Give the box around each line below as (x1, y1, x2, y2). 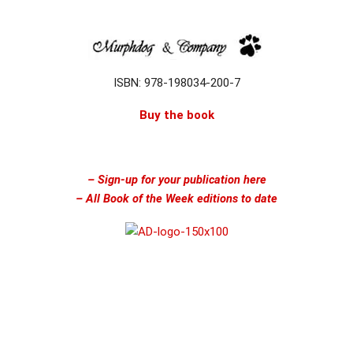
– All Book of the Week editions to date (76, 191, 277, 206)
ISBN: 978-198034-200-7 (113, 76, 240, 90)
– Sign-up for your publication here (87, 173, 266, 187)
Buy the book (139, 108, 214, 122)
